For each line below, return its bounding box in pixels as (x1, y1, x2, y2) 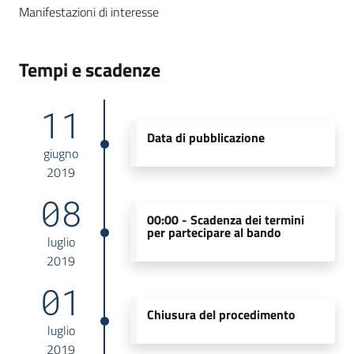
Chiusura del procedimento (146, 304, 296, 324)
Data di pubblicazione (146, 127, 265, 147)
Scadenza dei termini (190, 209, 304, 229)
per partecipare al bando (146, 222, 281, 242)
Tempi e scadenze (19, 55, 160, 84)
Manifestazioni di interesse (19, 2, 159, 21)
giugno (43, 143, 79, 163)
